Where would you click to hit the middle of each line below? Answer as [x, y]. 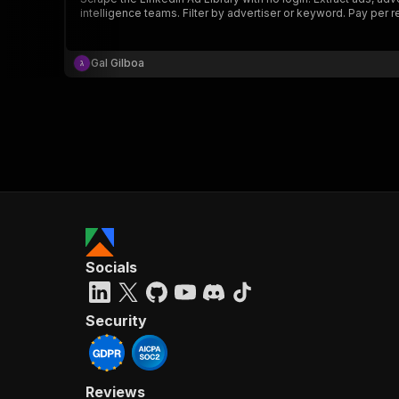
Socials [111, 267]
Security [116, 321]
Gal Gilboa [118, 63]
